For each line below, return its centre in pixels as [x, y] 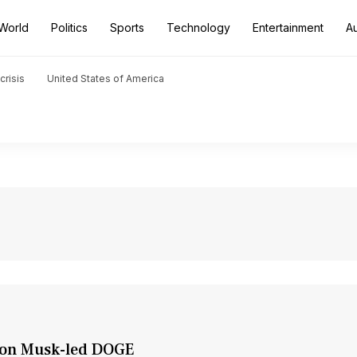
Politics [69, 27]
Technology [198, 27]
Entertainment [288, 27]
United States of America [106, 78]
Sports [127, 27]
